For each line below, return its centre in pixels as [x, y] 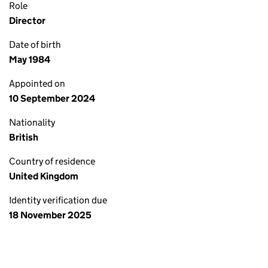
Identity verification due [58, 200]
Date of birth [35, 45]
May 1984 [30, 60]
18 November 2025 [50, 215]
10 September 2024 [52, 98]
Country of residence [52, 161]
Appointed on [37, 83]
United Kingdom [44, 176]
